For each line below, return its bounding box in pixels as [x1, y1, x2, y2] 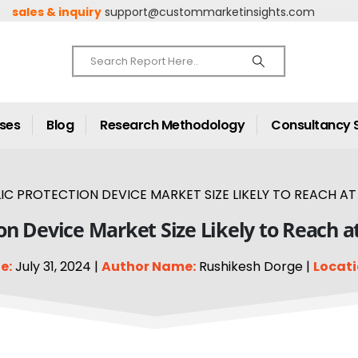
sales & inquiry [12, 4, 102, 20]
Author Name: [101, 257, 196, 276]
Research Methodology [100, 116, 245, 134]
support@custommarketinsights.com [105, 4, 316, 20]
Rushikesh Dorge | [195, 257, 313, 276]
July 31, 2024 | [11, 257, 101, 276]
